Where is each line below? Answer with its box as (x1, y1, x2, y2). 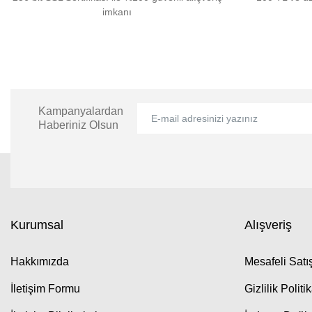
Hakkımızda (10, 256, 69, 267)
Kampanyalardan (38, 105, 123, 117)
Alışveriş (244, 218, 292, 232)
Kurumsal (10, 218, 63, 232)
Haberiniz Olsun (38, 119, 118, 131)
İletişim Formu (10, 283, 80, 295)
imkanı (102, 6, 132, 17)
